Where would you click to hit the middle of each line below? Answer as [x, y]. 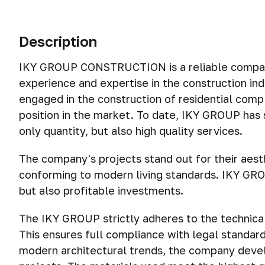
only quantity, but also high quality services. [131, 131]
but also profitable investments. [101, 190]
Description [58, 41]
